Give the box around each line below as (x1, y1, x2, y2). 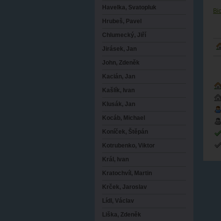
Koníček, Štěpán (102, 128, 148, 136)
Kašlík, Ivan (102, 87, 135, 94)
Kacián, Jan (102, 73, 135, 80)
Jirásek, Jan (102, 45, 137, 53)
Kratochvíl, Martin (102, 170, 152, 177)
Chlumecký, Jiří (102, 32, 146, 39)
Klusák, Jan (102, 101, 135, 108)
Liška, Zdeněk (102, 211, 141, 219)
